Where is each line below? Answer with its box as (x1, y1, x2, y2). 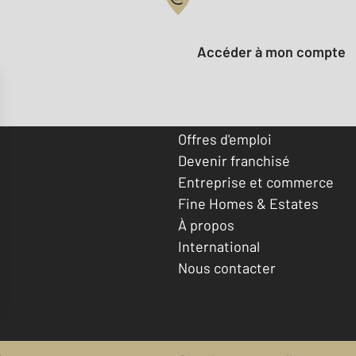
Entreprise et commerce (178, 172, 334, 191)
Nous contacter (178, 258, 276, 277)
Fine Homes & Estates (178, 194, 319, 212)
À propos (178, 215, 234, 234)
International (178, 237, 260, 255)
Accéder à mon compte (207, 43, 346, 61)
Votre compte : (178, 9, 273, 27)
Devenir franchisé (178, 151, 290, 169)
